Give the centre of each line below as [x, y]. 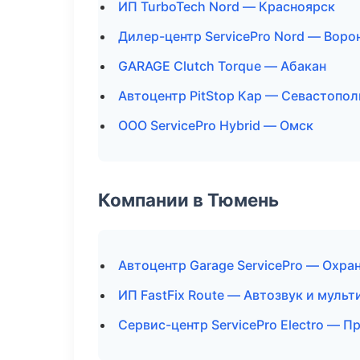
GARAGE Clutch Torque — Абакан [222, 66]
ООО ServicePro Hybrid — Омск [216, 125]
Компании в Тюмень [188, 200]
